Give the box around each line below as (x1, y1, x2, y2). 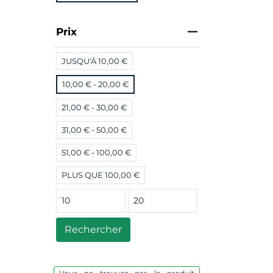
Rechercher (65, 224, 122, 235)
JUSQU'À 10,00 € (62, 56, 127, 66)
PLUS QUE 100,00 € (62, 170, 140, 180)
